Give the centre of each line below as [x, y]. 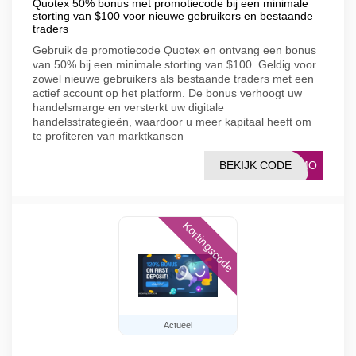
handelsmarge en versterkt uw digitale [128, 107]
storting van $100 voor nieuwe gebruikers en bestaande [173, 16]
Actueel [178, 325]
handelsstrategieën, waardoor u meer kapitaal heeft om [172, 122]
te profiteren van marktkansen [108, 136]
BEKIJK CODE [255, 165]
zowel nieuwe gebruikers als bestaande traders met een [173, 79]
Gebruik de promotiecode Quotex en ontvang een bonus [174, 50]
